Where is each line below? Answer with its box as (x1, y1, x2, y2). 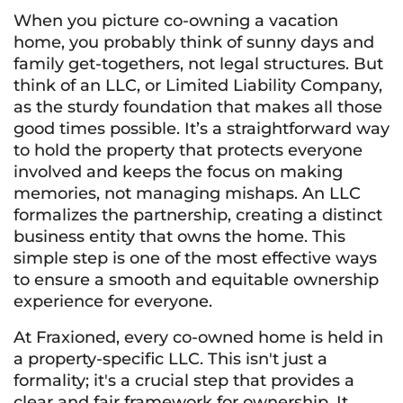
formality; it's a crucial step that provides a (13, 371, 354, 390)
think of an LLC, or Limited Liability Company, (13, 76, 382, 95)
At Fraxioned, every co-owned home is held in (13, 327, 383, 347)
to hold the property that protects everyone (13, 140, 363, 160)
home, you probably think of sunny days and (13, 32, 374, 52)
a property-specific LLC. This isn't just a (13, 349, 327, 369)
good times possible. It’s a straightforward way (13, 119, 390, 139)
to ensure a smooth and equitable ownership (13, 270, 379, 290)
